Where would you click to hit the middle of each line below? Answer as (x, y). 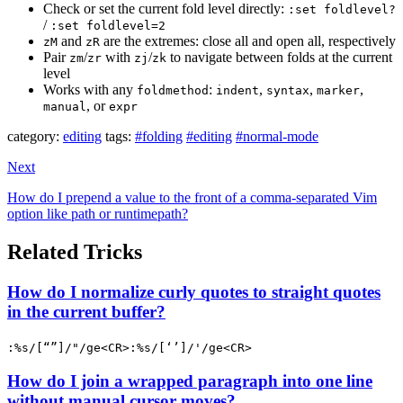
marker (338, 90)
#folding (159, 136)
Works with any (90, 89)
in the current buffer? (86, 311)
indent (237, 90)
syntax (288, 90)
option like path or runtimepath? (98, 213)
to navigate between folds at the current (279, 57)
